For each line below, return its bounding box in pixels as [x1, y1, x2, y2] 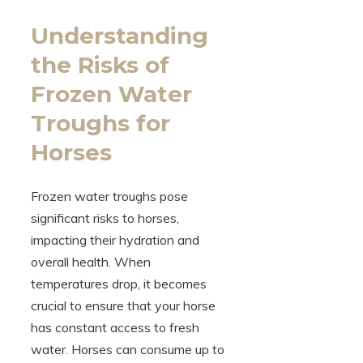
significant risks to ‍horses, [31, 210, 179, 227]
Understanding [31, 22, 208, 50]
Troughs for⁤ [31, 109, 170, 138]
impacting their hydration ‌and [31, 232, 199, 249]
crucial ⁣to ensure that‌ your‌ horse [31, 297, 216, 314]
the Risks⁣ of [31, 51, 169, 79]
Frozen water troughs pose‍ [31, 188, 188, 205]
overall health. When [31, 254, 151, 271]
